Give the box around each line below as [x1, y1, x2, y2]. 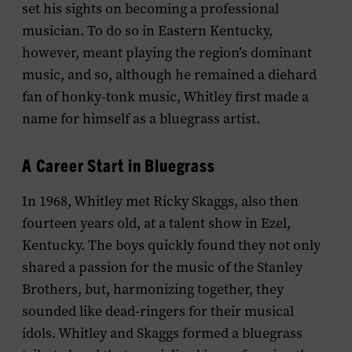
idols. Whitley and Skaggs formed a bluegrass [22, 324, 302, 343]
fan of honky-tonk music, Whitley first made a [22, 87, 309, 106]
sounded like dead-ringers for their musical [22, 302, 294, 321]
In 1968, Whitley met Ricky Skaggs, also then [22, 192, 299, 211]
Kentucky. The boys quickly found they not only [22, 236, 321, 255]
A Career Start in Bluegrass [22, 154, 215, 175]
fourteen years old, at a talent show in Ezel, [22, 214, 291, 233]
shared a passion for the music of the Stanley [22, 258, 302, 277]
